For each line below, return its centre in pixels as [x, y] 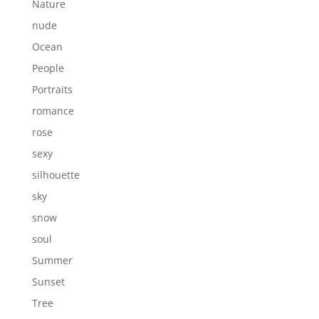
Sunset [48, 281]
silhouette [56, 174]
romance [53, 110]
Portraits [52, 89]
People [48, 68]
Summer [52, 260]
